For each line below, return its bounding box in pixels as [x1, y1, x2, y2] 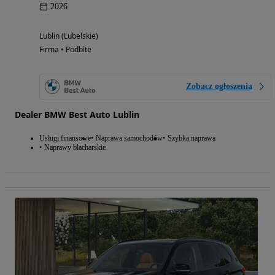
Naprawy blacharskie [44, 143, 106, 152]
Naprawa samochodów [96, 134, 163, 143]
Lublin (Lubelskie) [39, 31, 98, 42]
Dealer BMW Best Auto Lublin [15, 109, 139, 121]
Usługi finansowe [39, 134, 91, 143]
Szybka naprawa [168, 134, 215, 143]
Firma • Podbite [39, 44, 91, 55]
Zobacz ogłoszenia [186, 82, 252, 91]
